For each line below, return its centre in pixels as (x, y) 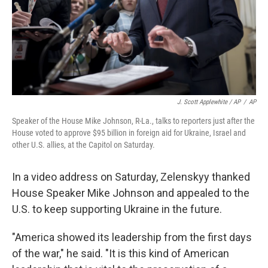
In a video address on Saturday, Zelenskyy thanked (131, 177)
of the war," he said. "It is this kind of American (121, 253)
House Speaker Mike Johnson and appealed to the (131, 193)
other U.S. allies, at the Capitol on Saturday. (83, 145)
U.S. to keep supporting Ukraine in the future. (117, 209)
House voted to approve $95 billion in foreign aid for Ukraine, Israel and (129, 133)
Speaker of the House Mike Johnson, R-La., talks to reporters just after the (133, 121)
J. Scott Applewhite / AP (209, 102)
